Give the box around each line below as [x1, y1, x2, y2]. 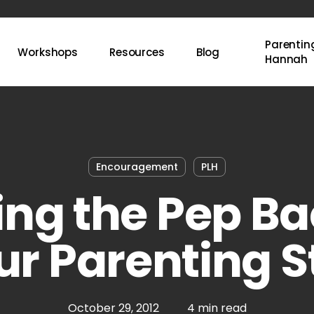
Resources [109, 44, 165, 60]
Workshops [18, 44, 78, 60]
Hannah [265, 52, 308, 67]
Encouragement [95, 160, 178, 174]
